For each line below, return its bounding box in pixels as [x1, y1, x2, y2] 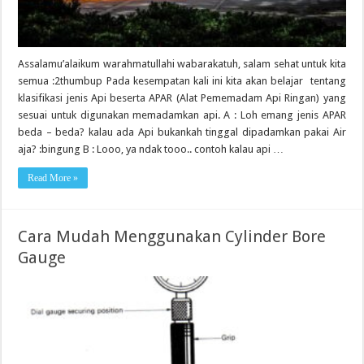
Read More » [28, 172, 79, 184]
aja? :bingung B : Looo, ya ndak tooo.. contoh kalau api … [18, 143, 284, 156]
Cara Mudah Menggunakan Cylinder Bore [18, 227, 327, 247]
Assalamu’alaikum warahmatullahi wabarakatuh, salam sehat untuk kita [18, 58, 346, 71]
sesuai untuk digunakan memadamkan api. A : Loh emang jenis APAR [18, 109, 346, 122]
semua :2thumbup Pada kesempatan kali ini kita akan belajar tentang [18, 75, 346, 88]
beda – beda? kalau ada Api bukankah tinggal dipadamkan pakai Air [18, 126, 346, 139]
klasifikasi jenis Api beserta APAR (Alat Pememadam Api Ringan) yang [18, 92, 346, 105]
